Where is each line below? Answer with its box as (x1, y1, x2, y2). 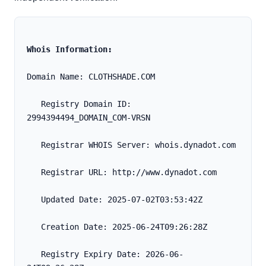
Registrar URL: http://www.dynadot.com (41, 167, 217, 178)
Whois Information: (27, 45, 112, 55)
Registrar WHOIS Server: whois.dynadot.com (41, 140, 236, 150)
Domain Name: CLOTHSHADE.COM (27, 72, 155, 82)
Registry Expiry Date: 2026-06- (27, 249, 41, 259)
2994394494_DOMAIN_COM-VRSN (27, 113, 150, 123)
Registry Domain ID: (27, 99, 41, 109)
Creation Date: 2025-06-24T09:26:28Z (41, 222, 207, 232)
